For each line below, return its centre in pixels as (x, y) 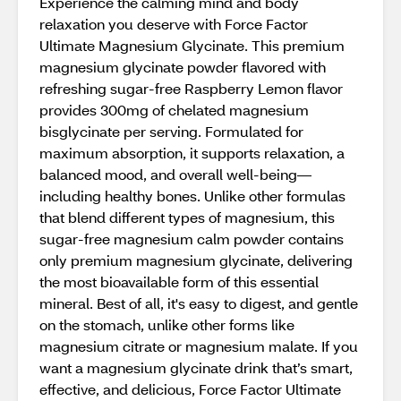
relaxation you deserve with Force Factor (174, 24)
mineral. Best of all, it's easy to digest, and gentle (199, 303)
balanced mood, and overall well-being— (175, 174)
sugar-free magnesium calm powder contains (192, 239)
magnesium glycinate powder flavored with (183, 67)
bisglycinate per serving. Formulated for (171, 131)
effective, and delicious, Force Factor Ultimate (190, 389)
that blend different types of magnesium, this (187, 217)
